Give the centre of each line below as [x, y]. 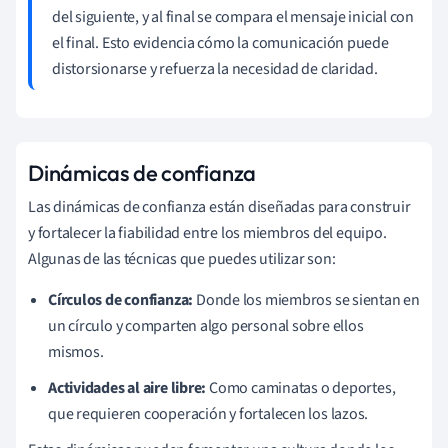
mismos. [76, 351]
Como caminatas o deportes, [301, 387]
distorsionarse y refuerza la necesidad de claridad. [215, 68]
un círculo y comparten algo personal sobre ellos [206, 325]
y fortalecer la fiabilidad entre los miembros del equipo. [207, 232]
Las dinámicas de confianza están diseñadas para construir [219, 206]
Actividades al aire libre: [127, 387]
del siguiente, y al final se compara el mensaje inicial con [233, 16]
